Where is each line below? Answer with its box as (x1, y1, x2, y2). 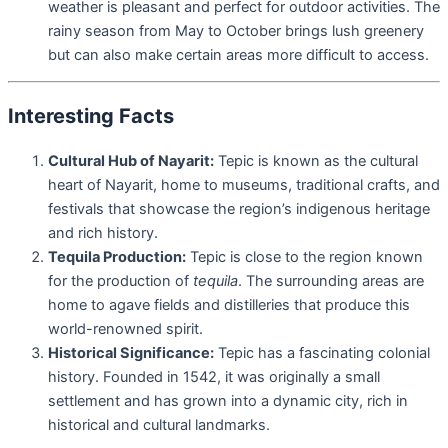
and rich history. (48, 224, 158, 243)
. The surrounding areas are (238, 272, 424, 291)
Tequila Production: (48, 248, 186, 267)
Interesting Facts (8, 104, 174, 129)
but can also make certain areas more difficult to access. (48, 45, 429, 64)
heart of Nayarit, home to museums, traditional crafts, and (48, 176, 440, 195)
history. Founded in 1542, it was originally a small (48, 368, 380, 387)
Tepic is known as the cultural (214, 152, 418, 171)
